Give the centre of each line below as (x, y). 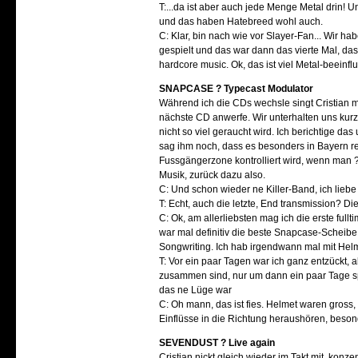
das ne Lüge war (196, 290)
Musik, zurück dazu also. (213, 175)
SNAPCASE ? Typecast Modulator (237, 89)
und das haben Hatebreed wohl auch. (241, 22)
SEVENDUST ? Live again (217, 343)
